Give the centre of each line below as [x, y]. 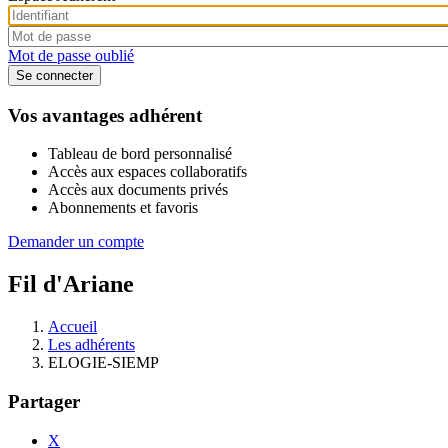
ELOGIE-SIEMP [103, 363]
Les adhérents [91, 345]
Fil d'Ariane [71, 284]
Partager [44, 401]
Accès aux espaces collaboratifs [147, 172]
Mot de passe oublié [71, 55]
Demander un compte [76, 242]
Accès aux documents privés [138, 190]
